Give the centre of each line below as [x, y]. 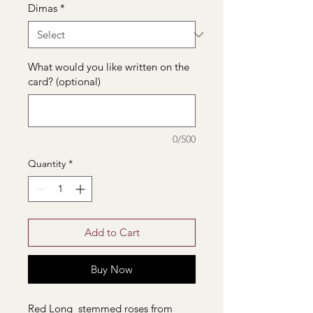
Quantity [47, 163]
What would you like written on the [109, 67]
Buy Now [112, 269]
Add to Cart [112, 232]
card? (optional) [64, 81]
